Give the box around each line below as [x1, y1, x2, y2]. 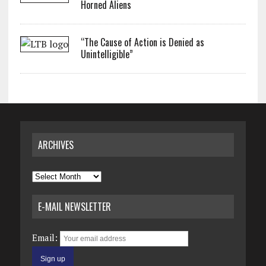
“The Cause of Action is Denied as [80, 35, 204, 49]
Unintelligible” [80, 47, 133, 61]
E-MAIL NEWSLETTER [37, 199, 111, 214]
